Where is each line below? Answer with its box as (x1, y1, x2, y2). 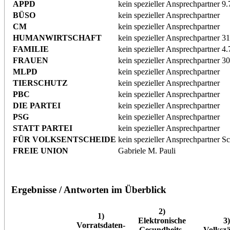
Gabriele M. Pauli (118, 146, 176, 156)
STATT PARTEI (12, 124, 72, 133)
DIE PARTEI (12, 101, 61, 110)
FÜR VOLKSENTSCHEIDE (12, 135, 116, 144)
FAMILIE (12, 45, 49, 54)
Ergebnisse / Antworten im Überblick (11, 184, 166, 196)
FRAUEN (12, 56, 48, 65)
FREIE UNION (12, 146, 68, 156)
